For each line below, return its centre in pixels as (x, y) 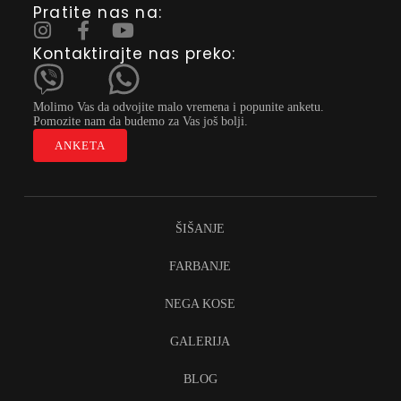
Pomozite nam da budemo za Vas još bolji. (140, 121)
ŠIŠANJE (200, 228)
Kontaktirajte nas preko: (134, 53)
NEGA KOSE (200, 303)
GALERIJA (200, 341)
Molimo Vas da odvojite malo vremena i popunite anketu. (178, 107)
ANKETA (80, 145)
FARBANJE (200, 266)
